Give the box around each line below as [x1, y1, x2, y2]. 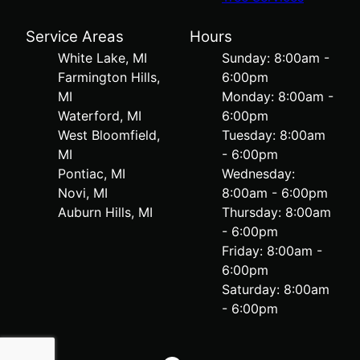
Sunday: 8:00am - [222, 49, 329, 66]
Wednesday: [222, 165, 295, 182]
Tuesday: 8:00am [222, 126, 325, 143]
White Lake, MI [58, 49, 147, 66]
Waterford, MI [58, 107, 141, 124]
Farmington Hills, [58, 68, 160, 85]
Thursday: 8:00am [222, 203, 331, 220]
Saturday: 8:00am [222, 280, 329, 297]
